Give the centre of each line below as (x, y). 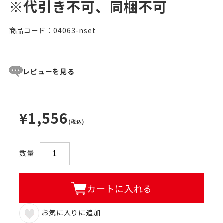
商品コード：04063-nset (52, 30)
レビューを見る (49, 71)
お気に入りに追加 (70, 212)
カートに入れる (120, 188)
